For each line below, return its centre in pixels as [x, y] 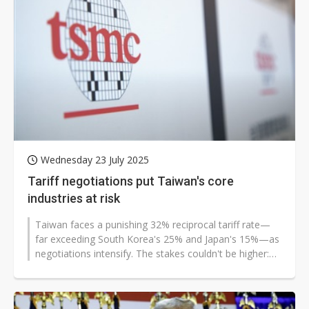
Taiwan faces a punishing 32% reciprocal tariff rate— [153, 225]
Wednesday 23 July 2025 [95, 160]
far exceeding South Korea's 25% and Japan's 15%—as [157, 239]
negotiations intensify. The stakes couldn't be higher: [152, 254]
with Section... [66, 268]
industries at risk [74, 199]
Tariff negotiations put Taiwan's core [131, 181]
